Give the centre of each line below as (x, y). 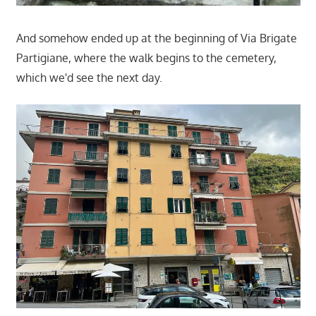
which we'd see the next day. (89, 78)
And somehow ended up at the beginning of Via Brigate (156, 38)
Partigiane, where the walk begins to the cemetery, (146, 58)
